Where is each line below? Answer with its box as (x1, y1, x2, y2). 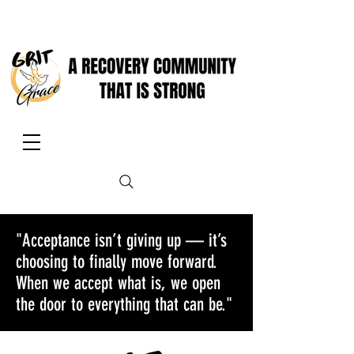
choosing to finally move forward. (16, 251, 217, 273)
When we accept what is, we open (16, 273, 220, 294)
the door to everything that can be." (16, 294, 232, 315)
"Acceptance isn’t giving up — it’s (16, 230, 227, 251)
